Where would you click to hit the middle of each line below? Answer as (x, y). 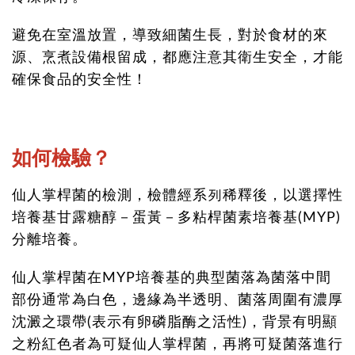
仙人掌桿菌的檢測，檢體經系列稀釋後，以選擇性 (177, 196)
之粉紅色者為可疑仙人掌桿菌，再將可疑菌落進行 (177, 345)
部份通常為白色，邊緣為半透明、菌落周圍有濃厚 (177, 300)
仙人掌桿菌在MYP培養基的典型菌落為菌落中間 (172, 278)
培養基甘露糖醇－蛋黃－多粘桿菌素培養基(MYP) (176, 218)
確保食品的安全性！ (80, 80)
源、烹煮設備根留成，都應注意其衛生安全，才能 (177, 58)
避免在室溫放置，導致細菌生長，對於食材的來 (170, 36)
